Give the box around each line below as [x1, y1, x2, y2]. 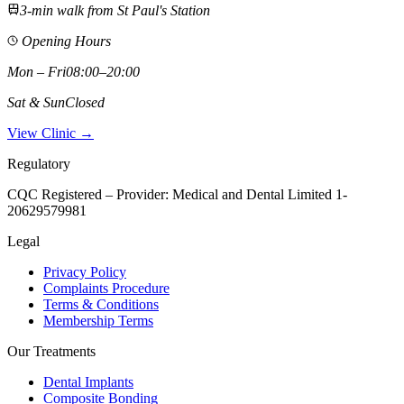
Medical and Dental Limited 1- [172, 187, 347, 203]
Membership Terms [43, 313, 153, 329]
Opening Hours [18, 33, 111, 50]
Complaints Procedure [43, 280, 170, 297]
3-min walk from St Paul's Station [20, 3, 210, 19]
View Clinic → [7, 125, 94, 142]
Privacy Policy [43, 264, 126, 280]
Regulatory [7, 156, 70, 172]
